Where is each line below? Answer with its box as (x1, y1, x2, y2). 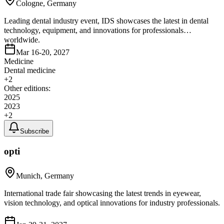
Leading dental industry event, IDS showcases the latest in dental (4, 16, 208, 25)
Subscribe (20, 127, 49, 135)
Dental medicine (4, 66, 55, 75)
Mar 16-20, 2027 (16, 48, 69, 57)
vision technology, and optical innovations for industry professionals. (4, 198, 220, 207)
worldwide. (4, 35, 40, 44)
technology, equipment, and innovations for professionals (4, 26, 183, 35)
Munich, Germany (16, 171, 74, 180)
